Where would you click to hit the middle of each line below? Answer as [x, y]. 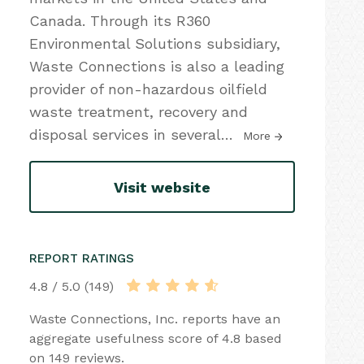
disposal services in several [125, 134]
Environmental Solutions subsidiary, [155, 43]
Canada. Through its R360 [120, 21]
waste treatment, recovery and [139, 112]
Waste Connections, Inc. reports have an [155, 319]
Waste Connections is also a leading [157, 66]
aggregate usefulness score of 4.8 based [156, 338]
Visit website [162, 187]
